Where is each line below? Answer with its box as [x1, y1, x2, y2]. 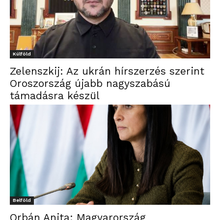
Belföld [13, 197, 31, 203]
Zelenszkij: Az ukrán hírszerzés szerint [10, 65, 204, 77]
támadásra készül [10, 89, 100, 102]
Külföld [13, 51, 31, 56]
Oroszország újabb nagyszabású [10, 77, 170, 89]
